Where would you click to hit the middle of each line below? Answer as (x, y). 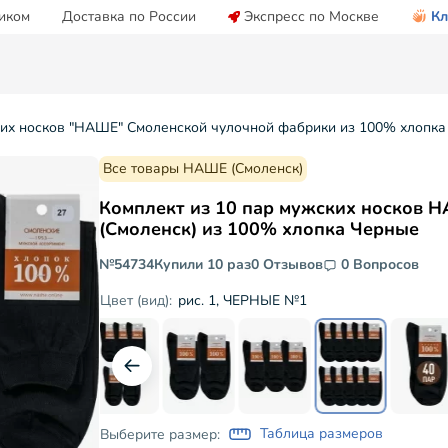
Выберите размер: (160, 434)
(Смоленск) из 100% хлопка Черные (259, 229)
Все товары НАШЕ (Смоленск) (203, 168)
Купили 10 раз (203, 264)
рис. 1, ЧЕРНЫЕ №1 (243, 300)
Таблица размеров (322, 433)
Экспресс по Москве (311, 16)
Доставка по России (129, 16)
